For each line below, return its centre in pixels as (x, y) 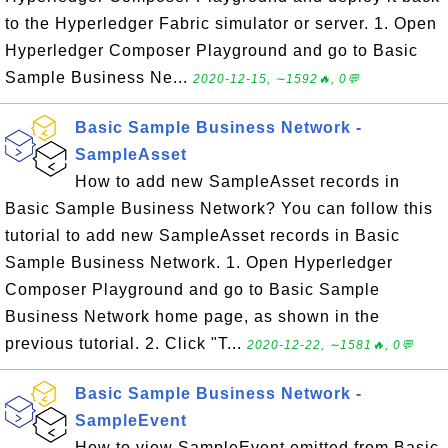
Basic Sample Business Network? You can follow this (219, 208)
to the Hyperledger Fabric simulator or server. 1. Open (221, 23)
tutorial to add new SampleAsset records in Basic (202, 235)
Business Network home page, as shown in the (192, 316)
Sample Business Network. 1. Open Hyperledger (199, 262)
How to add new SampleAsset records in (237, 181)
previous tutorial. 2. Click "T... (126, 343)
